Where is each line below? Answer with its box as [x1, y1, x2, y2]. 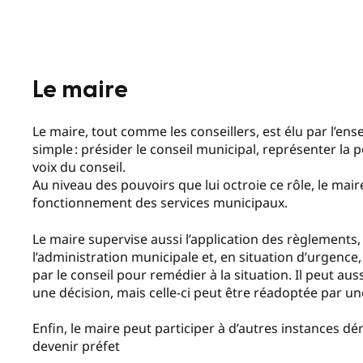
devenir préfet [32, 337, 120, 356]
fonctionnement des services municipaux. [32, 194, 291, 212]
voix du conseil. [32, 158, 126, 177]
